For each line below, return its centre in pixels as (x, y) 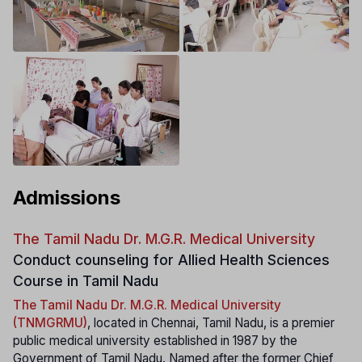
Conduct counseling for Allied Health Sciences (171, 259)
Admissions (67, 197)
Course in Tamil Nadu (86, 280)
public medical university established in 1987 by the (155, 341)
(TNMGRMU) (50, 323)
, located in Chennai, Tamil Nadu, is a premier (211, 323)
